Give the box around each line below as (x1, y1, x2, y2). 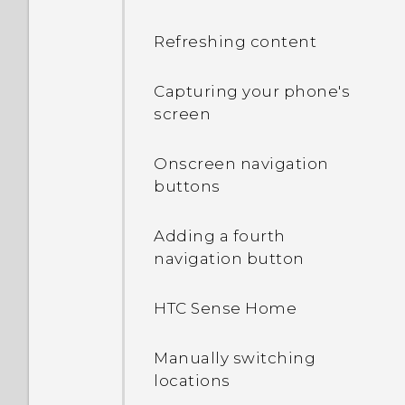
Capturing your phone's (154, 82, 350, 100)
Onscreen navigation (154, 155, 329, 173)
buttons (154, 177, 221, 195)
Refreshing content (154, 33, 316, 51)
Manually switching (154, 349, 316, 367)
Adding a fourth (154, 227, 286, 245)
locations (154, 372, 231, 390)
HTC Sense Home (154, 299, 297, 317)
